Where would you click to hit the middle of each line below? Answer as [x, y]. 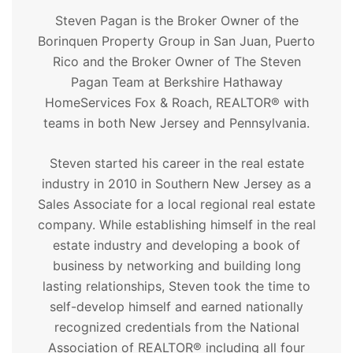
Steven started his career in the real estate [176, 163]
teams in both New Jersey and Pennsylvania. [176, 123]
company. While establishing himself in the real [176, 225]
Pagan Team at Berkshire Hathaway [176, 82]
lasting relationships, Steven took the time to [176, 286]
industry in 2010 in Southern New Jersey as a [176, 184]
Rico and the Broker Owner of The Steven [176, 61]
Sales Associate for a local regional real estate [176, 204]
